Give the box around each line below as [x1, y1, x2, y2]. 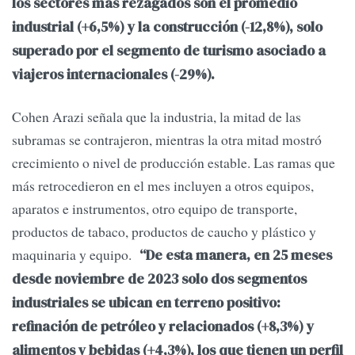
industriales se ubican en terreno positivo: [12, 293, 281, 313]
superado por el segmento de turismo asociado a [12, 41, 326, 61]
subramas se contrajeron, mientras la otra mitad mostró [12, 130, 322, 150]
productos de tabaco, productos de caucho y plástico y [12, 222, 316, 242]
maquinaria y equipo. [12, 245, 139, 265]
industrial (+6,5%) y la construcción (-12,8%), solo [12, 17, 323, 37]
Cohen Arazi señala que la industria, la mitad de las [12, 107, 301, 127]
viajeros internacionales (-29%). [12, 65, 215, 85]
